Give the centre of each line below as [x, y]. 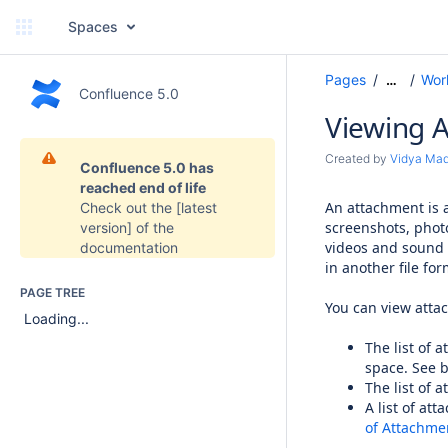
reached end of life [143, 187]
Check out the [128, 207]
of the [153, 227]
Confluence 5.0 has [147, 167]
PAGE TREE [52, 292]
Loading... [56, 319]
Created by [357, 158]
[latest [196, 207]
